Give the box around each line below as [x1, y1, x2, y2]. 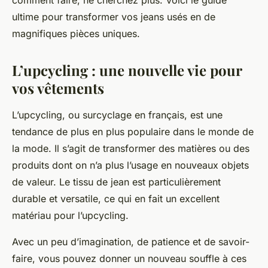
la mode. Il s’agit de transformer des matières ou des [12, 142, 249, 155]
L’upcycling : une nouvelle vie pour [12, 60, 242, 80]
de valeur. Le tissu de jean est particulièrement [12, 176, 221, 188]
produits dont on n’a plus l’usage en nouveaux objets [12, 159, 249, 172]
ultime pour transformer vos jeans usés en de [12, 11, 215, 23]
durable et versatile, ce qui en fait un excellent [12, 193, 220, 205]
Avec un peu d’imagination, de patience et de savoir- [12, 236, 249, 248]
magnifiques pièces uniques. [12, 28, 140, 40]
